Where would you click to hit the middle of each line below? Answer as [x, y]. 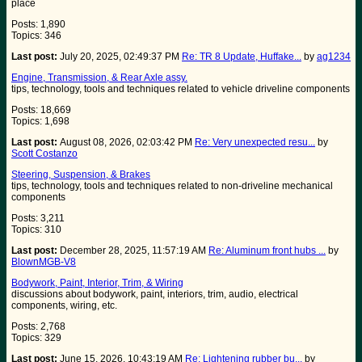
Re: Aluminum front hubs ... [267, 251]
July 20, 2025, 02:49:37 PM [121, 57]
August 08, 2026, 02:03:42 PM [127, 143]
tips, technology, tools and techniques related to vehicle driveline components [181, 89]
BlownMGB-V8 [44, 262]
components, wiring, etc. [64, 306]
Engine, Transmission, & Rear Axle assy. [99, 78]
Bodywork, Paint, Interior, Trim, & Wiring [97, 283]
